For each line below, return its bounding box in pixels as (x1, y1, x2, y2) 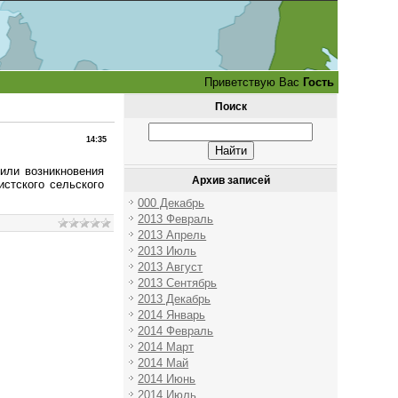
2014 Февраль (138, 324, 214, 338)
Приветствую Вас (203, 76, 299, 89)
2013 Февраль (138, 212, 214, 226)
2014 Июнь (138, 372, 196, 386)
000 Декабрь (138, 196, 205, 210)
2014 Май (138, 356, 189, 370)
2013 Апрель (138, 228, 207, 242)
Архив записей (191, 174, 270, 187)
